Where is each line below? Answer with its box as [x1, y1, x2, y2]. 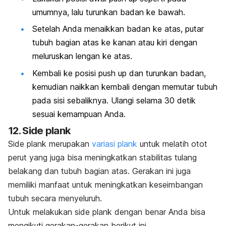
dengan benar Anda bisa [112, 206, 205, 217]
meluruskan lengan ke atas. [32, 51, 132, 62]
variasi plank [92, 138, 137, 149]
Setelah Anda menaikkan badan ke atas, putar [32, 24, 204, 34]
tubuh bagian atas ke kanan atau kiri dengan [32, 37, 197, 48]
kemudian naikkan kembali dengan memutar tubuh [32, 81, 217, 92]
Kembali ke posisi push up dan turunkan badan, [32, 68, 206, 78]
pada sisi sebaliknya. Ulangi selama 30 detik [32, 95, 196, 105]
